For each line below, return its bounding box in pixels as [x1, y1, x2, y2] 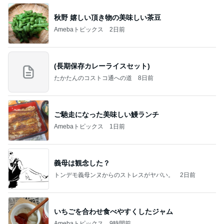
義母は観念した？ [54, 158, 110, 167]
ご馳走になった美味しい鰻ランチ [54, 110, 159, 118]
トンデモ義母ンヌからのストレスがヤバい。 [54, 171, 174, 178]
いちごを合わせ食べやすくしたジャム [54, 207, 173, 215]
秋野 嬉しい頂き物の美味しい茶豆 [54, 13, 161, 21]
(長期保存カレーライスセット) [54, 61, 150, 70]
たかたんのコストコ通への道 [54, 74, 132, 81]
